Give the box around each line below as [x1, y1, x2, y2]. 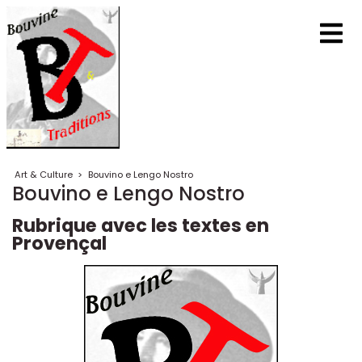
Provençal [12, 230, 107, 257]
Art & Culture [15, 168, 74, 182]
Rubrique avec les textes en [12, 213, 269, 239]
